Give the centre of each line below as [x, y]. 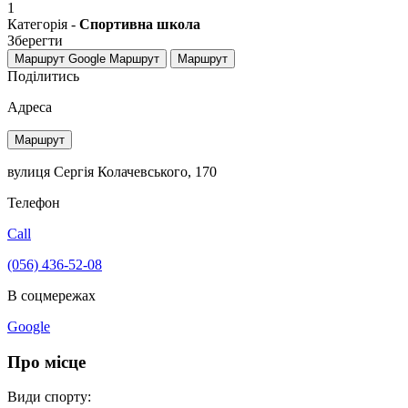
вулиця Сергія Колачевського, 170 [112, 171]
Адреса [30, 107]
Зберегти [35, 40]
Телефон [34, 202]
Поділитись [43, 76]
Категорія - [43, 24]
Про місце [46, 362]
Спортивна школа [140, 24]
